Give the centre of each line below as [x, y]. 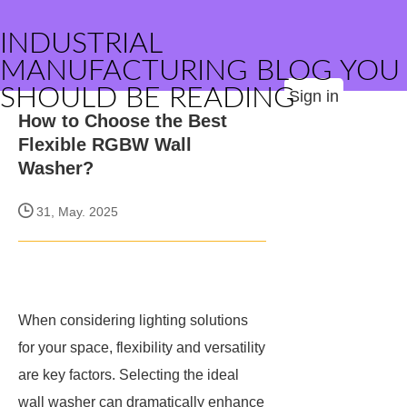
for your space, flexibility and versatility [142, 347]
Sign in [314, 96]
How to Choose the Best [123, 121]
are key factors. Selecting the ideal [129, 375]
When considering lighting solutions [133, 320]
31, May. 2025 [75, 212]
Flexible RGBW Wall [105, 144]
